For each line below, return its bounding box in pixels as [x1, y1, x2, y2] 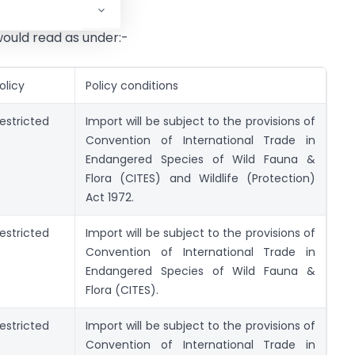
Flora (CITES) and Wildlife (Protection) [86, 170, 315, 187]
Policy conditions [86, 78, 178, 94]
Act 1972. [86, 189, 134, 206]
